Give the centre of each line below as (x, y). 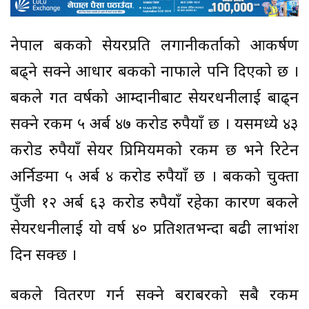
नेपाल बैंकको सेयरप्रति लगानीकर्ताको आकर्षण (154, 47)
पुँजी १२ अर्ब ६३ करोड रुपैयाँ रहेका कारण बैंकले (154, 204)
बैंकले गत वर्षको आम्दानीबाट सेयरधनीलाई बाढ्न (154, 99)
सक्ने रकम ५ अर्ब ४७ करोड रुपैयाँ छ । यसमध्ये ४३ (154, 126)
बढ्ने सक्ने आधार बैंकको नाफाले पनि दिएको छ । (154, 73)
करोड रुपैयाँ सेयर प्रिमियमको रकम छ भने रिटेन (154, 152)
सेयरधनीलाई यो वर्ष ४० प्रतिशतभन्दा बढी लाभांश (154, 230)
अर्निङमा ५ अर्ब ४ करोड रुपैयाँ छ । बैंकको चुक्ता (154, 178)
